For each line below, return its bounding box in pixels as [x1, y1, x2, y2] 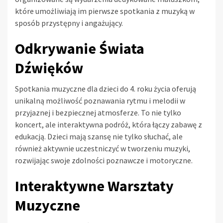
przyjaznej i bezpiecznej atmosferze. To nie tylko [15, 108, 181, 118]
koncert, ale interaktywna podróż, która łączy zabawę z [15, 119, 202, 130]
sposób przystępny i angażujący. [15, 18, 123, 28]
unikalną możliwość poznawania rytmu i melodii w [15, 96, 185, 106]
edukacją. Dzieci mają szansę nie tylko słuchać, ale [15, 131, 183, 142]
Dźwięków [15, 58, 83, 78]
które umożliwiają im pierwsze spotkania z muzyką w [15, 6, 195, 16]
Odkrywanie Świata [15, 39, 144, 58]
